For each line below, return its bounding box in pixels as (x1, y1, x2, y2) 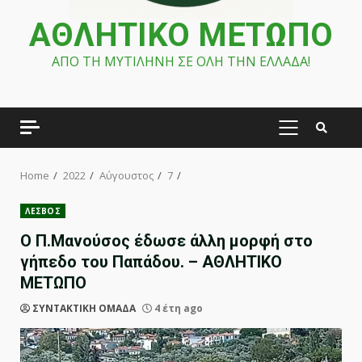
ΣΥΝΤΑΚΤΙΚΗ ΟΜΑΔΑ (32, 301, 136, 315)
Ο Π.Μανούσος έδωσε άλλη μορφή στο (20, 231, 313, 250)
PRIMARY (287, 128, 341, 144)
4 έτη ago (152, 301, 203, 315)
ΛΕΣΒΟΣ (25, 205, 61, 217)
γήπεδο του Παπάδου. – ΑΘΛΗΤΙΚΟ (20, 252, 282, 271)
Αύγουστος (99, 168, 154, 183)
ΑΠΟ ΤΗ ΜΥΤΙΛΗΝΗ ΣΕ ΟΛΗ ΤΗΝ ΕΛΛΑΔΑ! (52, 53, 310, 70)
